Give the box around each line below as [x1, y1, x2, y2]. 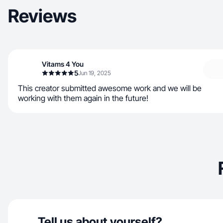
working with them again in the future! [18, 93, 148, 103]
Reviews [8, 5, 77, 27]
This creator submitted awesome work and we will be [18, 83, 202, 93]
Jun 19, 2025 [78, 69, 111, 77]
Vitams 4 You [42, 60, 84, 68]
